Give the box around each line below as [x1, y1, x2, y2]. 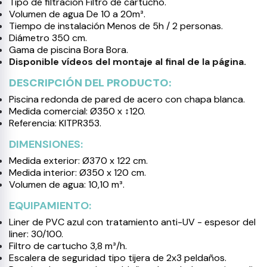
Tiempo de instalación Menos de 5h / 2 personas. [9, 20, 223, 32]
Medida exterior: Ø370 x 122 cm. [9, 154, 148, 167]
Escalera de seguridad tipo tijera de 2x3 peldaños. [9, 252, 226, 264]
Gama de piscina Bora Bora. [9, 44, 128, 56]
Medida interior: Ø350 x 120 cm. [9, 166, 146, 179]
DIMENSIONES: [9, 137, 83, 151]
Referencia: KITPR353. [9, 117, 101, 129]
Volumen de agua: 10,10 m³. [9, 178, 125, 191]
